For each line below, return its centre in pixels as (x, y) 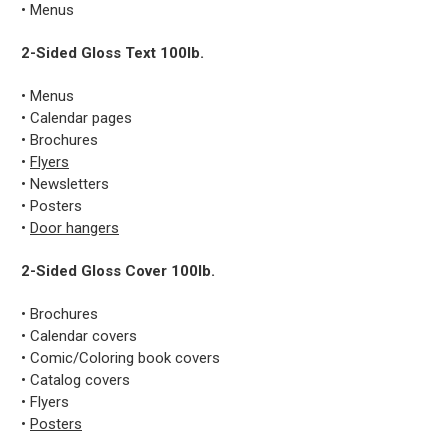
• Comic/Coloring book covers (120, 358)
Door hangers (74, 228)
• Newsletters (65, 184)
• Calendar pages (76, 118)
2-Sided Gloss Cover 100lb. (118, 271)
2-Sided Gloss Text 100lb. (112, 53)
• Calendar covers (79, 336)
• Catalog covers (75, 380)
